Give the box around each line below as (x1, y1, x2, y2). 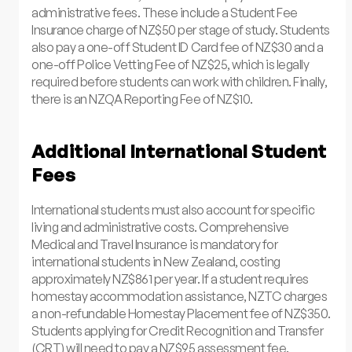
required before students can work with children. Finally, (31, 73, 328, 90)
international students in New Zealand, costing (31, 254, 280, 270)
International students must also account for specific (31, 202, 315, 218)
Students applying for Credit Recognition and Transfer (31, 323, 324, 339)
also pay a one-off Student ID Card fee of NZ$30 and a (31, 38, 324, 55)
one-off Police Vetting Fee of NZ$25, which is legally (31, 56, 310, 72)
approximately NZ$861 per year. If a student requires (31, 271, 309, 288)
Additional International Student (31, 139, 327, 163)
